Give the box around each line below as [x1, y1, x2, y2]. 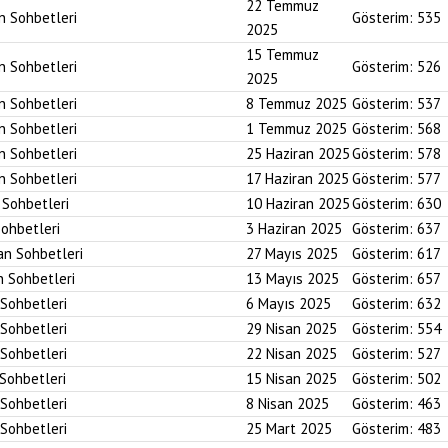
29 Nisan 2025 [246, 319, 337, 338]
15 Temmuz [246, 45, 319, 64]
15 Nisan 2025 [246, 369, 337, 388]
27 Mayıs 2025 [246, 244, 338, 263]
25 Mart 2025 [246, 419, 332, 438]
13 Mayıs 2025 [246, 269, 339, 288]
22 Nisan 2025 [246, 344, 337, 363]
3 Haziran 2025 [246, 219, 342, 238]
